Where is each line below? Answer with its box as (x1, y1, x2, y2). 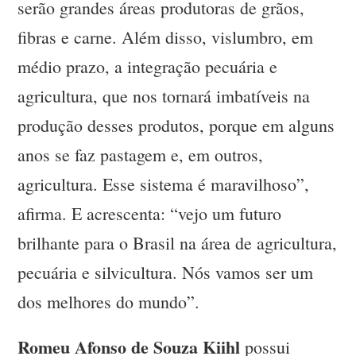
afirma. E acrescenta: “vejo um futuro (17, 202, 282, 226)
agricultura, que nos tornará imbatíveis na (17, 84, 311, 108)
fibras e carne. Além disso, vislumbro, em (17, 25, 314, 49)
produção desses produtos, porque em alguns (17, 114, 335, 137)
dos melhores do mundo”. (17, 290, 200, 314)
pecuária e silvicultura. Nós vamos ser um (17, 261, 314, 284)
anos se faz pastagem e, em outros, (17, 143, 264, 167)
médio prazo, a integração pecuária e (17, 55, 278, 79)
